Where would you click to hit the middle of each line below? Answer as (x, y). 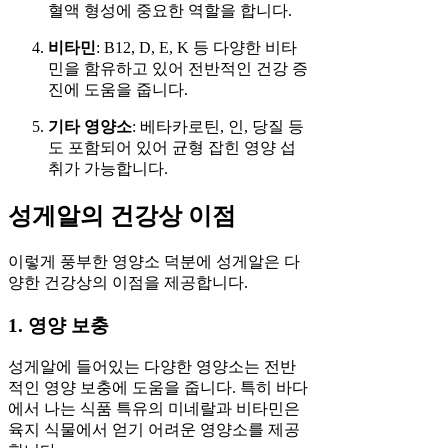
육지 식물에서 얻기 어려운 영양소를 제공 (154, 430)
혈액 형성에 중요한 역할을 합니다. (170, 11)
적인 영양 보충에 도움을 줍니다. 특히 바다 (158, 388)
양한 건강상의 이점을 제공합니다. (128, 282)
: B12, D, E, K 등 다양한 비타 (196, 48)
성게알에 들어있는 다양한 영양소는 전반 (152, 367)
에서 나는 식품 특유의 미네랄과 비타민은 (154, 409)
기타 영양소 (90, 127)
